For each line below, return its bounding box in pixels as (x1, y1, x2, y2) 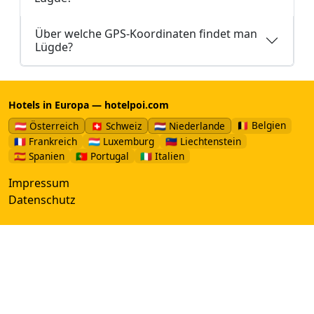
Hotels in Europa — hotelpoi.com (8, 97, 169, 111)
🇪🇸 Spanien (14, 149, 64, 163)
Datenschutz (8, 191, 76, 207)
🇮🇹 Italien (140, 149, 184, 163)
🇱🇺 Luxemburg (88, 134, 154, 148)
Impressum (8, 175, 69, 191)
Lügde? (35, 39, 73, 55)
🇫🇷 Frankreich (14, 134, 77, 148)
